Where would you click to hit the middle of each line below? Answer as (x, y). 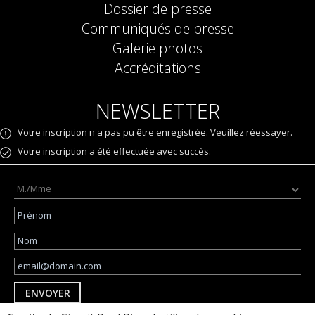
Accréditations (157, 68)
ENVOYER (47, 292)
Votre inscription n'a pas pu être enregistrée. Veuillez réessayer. (155, 133)
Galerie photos (157, 49)
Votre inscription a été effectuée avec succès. (114, 152)
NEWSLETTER (157, 111)
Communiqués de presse (157, 29)
